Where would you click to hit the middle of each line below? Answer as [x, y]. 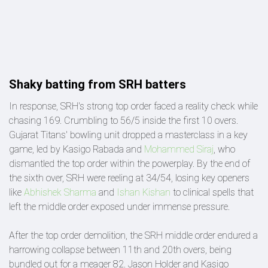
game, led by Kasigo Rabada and [77, 149]
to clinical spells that [212, 192]
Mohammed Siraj [179, 149]
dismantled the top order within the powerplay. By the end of [130, 164]
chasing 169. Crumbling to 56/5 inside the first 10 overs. [124, 121]
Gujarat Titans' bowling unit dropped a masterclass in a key [128, 135]
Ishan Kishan [144, 192]
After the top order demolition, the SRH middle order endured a [133, 235]
